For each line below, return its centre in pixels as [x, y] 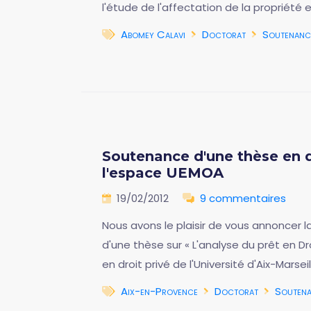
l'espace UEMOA [163, 173]
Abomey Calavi [153, 34]
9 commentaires [243, 198]
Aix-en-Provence [159, 291]
